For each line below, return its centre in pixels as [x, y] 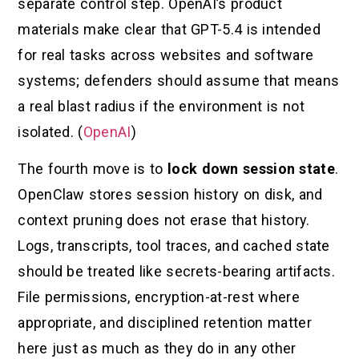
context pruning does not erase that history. [164, 220]
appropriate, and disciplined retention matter [165, 323]
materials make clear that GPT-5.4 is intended [169, 29]
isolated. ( [50, 131]
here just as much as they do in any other [157, 349]
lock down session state [251, 169]
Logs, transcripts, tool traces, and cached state [174, 246]
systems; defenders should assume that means [179, 80]
